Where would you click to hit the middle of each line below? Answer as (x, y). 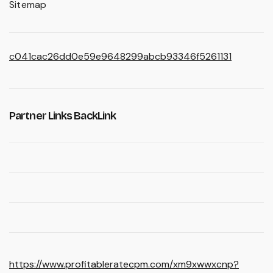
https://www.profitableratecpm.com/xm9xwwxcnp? (124, 264)
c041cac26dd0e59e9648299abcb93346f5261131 (120, 56)
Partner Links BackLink (63, 115)
